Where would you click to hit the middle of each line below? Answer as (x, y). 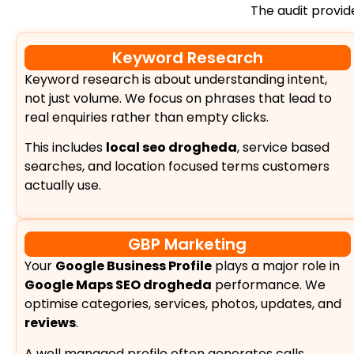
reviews (50, 323)
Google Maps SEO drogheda (118, 285)
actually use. (63, 186)
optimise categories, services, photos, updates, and (183, 304)
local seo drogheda (171, 148)
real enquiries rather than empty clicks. (147, 117)
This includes (65, 148)
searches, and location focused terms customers (177, 167)
